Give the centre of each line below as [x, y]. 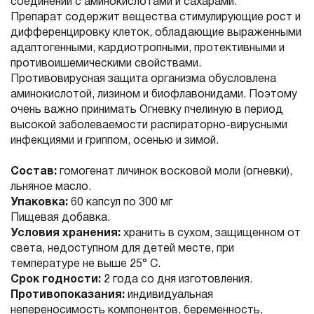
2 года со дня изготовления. [177, 280]
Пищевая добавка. [60, 218]
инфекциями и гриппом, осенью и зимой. [115, 141]
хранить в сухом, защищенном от [212, 234]
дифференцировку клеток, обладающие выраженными [156, 33]
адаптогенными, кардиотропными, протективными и [148, 49]
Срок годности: [56, 280]
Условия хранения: [67, 234]
